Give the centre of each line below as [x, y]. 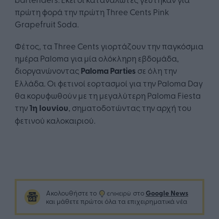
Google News [167, 193]
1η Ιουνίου [49, 108]
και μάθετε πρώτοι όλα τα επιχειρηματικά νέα [117, 201]
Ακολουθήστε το [72, 193]
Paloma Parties [108, 71]
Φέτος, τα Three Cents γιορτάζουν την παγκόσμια [109, 46]
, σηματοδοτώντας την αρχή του [130, 108]
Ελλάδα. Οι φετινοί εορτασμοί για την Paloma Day [109, 83]
